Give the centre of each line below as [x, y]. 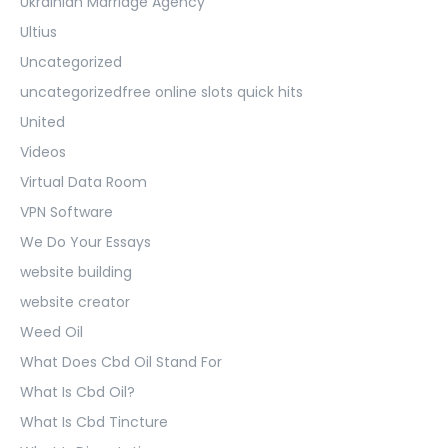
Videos [43, 151]
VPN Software [66, 211]
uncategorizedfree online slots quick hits [161, 91]
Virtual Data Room [83, 181]
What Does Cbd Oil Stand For [121, 361]
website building [76, 271]
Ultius [38, 31]
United [42, 121]
